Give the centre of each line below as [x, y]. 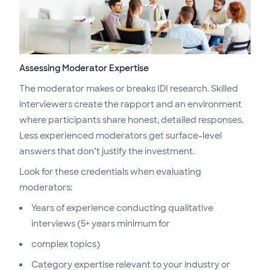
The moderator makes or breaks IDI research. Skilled [129, 88]
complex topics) [66, 244]
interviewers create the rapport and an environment [130, 104]
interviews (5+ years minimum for [101, 223]
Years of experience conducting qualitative [122, 208]
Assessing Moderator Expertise [84, 68]
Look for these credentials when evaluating [110, 171]
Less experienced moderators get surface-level [121, 135]
